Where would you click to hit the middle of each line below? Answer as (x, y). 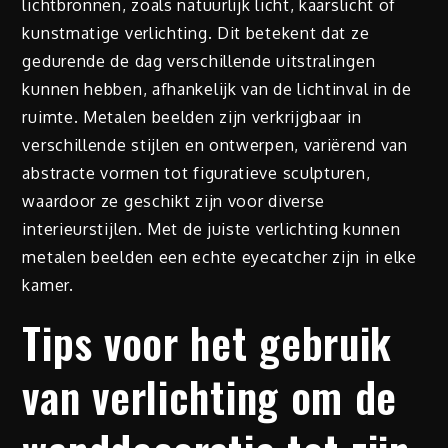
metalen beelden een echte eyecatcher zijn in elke (219, 257)
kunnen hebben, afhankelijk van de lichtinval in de (217, 89)
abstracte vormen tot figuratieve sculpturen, (196, 173)
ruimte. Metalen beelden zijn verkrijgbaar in (192, 117)
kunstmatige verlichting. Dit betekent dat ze (196, 33)
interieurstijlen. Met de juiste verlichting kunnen (211, 229)
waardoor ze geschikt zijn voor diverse (174, 201)
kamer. (48, 285)
